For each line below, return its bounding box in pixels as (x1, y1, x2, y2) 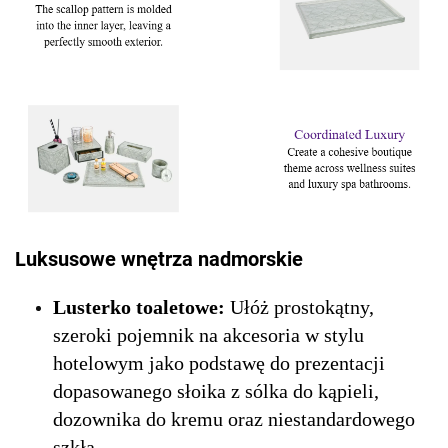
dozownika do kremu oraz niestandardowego (53, 407, 415, 430)
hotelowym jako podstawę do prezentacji (53, 351, 385, 374)
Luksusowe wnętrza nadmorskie (15, 246, 303, 271)
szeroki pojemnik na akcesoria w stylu (53, 323, 364, 346)
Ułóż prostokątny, (230, 295, 374, 318)
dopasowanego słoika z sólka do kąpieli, (53, 379, 379, 402)
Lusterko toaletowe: (53, 295, 230, 318)
